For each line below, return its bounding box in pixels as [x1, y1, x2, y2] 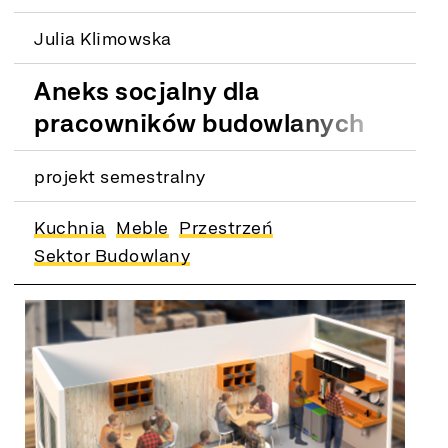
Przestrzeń [179, 216, 274, 237]
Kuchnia [34, 216, 106, 237]
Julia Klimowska [34, 27, 172, 48]
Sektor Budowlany [34, 244, 191, 265]
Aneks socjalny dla [34, 75, 260, 105]
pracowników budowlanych [34, 107, 365, 137]
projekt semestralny [34, 165, 206, 186]
